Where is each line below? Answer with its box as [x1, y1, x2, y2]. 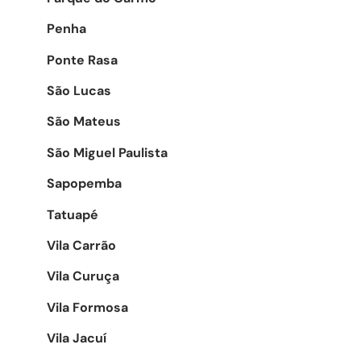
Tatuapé [47, 205, 98, 223]
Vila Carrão [47, 236, 116, 254]
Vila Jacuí [47, 330, 106, 347]
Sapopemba [47, 175, 122, 193]
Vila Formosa [47, 298, 128, 316]
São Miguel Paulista [47, 143, 168, 161]
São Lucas [47, 82, 111, 100]
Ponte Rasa [47, 51, 118, 68]
